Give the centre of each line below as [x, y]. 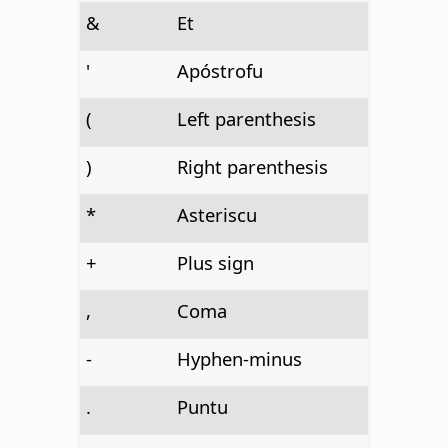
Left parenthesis [246, 118]
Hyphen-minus [239, 358]
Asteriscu [216, 214]
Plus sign [215, 262]
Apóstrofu [219, 70]
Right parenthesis [252, 166]
